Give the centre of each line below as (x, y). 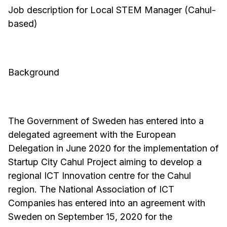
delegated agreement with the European (92, 135)
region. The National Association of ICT (91, 190)
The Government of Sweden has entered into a (106, 121)
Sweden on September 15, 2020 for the (90, 217)
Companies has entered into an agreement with (107, 203)
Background (34, 72)
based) (23, 24)
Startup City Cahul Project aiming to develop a (105, 162)
